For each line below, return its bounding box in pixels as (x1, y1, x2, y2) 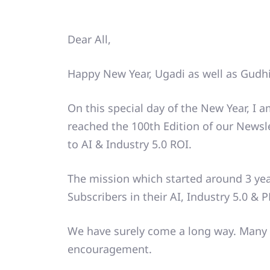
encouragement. (67, 242, 152, 257)
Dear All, (67, 32, 111, 47)
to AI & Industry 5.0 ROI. (67, 137, 192, 152)
